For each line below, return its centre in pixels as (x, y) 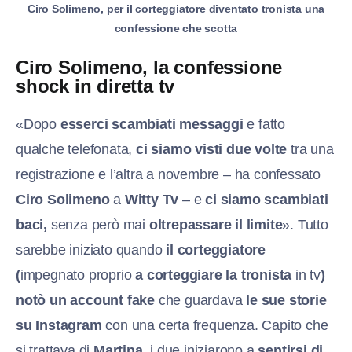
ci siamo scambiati (267, 199)
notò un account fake (86, 300)
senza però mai (98, 224)
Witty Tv (152, 199)
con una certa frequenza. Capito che (215, 325)
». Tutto (305, 224)
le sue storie (286, 300)
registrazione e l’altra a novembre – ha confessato (168, 174)
